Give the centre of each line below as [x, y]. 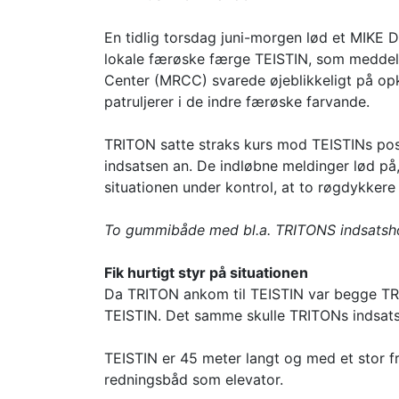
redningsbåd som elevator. [194, 379]
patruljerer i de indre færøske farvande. [237, 102]
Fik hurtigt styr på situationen [206, 273]
